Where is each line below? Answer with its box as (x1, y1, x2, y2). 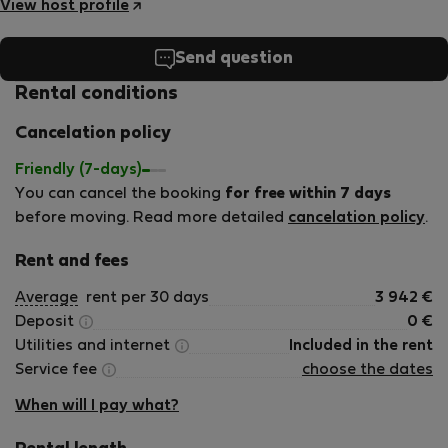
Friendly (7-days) (15, 163, 142, 177)
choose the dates (302, 363, 433, 377)
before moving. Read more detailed (15, 211, 288, 225)
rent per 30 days (82, 291, 209, 305)
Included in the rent (289, 339, 433, 353)
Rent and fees (15, 254, 129, 270)
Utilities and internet (15, 339, 174, 353)
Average (15, 291, 78, 305)
